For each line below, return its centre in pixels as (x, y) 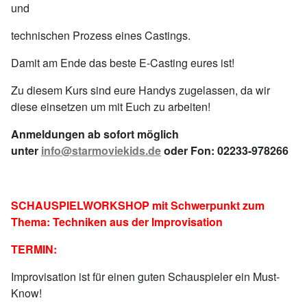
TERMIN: (35, 249)
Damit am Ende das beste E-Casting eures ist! (123, 63)
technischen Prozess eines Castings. (101, 35)
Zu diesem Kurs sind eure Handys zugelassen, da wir (140, 90)
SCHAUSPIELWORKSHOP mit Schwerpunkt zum (138, 205)
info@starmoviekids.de (101, 150)
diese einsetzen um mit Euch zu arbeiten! (111, 107)
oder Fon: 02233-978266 (225, 150)
